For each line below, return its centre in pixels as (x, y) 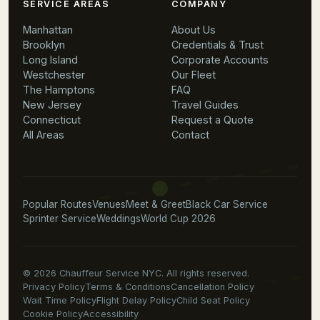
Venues (109, 204)
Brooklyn (44, 45)
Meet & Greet (156, 204)
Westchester (54, 75)
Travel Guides (205, 105)
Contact (190, 135)
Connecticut (52, 120)
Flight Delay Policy (136, 300)
